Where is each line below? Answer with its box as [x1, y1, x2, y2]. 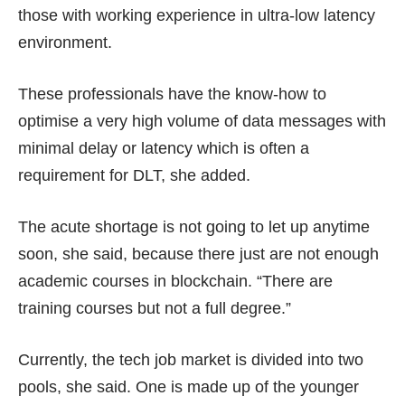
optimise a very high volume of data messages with [18, 111, 386, 130]
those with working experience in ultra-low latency [18, 5, 375, 24]
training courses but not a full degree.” [18, 298, 291, 317]
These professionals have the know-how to [18, 84, 326, 103]
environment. [18, 33, 112, 52]
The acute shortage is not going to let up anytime [18, 217, 370, 236]
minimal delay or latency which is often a [18, 138, 309, 157]
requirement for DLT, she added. [18, 165, 250, 184]
